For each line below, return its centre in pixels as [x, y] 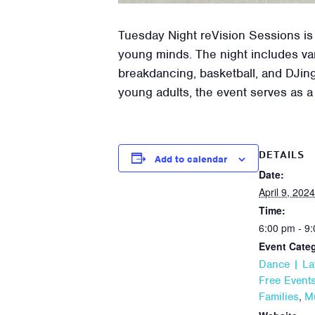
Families [279, 296]
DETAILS [282, 155]
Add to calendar [191, 159]
